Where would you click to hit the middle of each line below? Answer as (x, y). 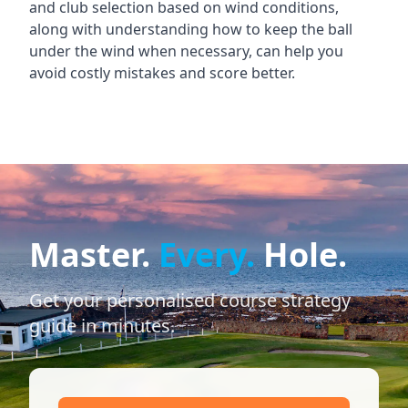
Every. (207, 255)
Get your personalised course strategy (190, 300)
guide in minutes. (102, 326)
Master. (94, 255)
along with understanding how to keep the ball (191, 29)
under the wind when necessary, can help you (186, 51)
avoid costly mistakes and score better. (162, 73)
